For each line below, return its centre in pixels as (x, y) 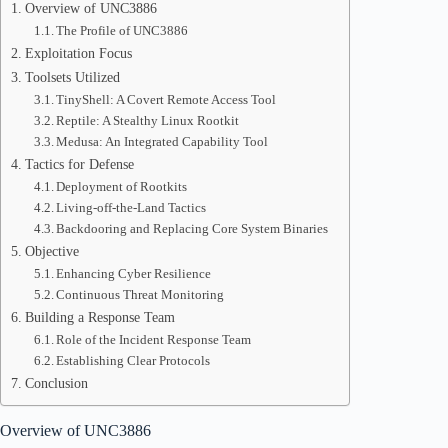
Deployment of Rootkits (122, 186)
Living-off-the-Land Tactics (131, 207)
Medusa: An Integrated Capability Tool (162, 141)
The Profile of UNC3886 (122, 30)
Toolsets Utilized (72, 77)
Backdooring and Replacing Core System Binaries (192, 228)
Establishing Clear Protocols (133, 360)
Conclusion (56, 383)
